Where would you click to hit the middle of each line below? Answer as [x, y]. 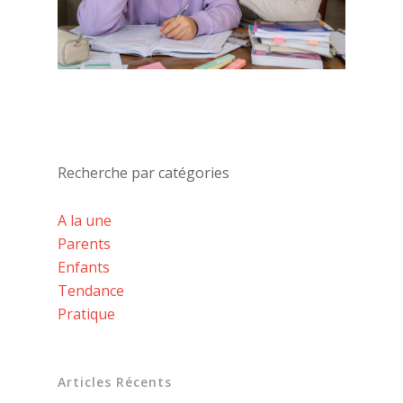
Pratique [86, 314]
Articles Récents [115, 382]
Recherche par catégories [143, 173]
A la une [85, 221]
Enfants [84, 268]
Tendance [91, 291]
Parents [84, 244]
